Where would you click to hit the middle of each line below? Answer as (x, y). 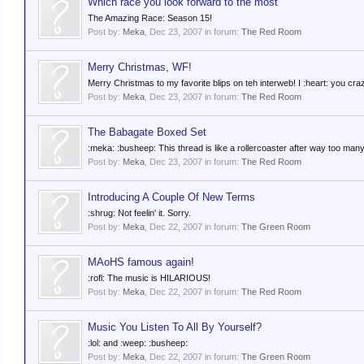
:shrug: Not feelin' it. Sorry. (139, 213)
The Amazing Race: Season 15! (150, 18)
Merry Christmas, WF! (140, 67)
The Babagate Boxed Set (147, 132)
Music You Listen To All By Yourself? (175, 327)
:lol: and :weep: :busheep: (138, 343)
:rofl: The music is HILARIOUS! (149, 278)
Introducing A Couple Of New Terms (171, 197)
